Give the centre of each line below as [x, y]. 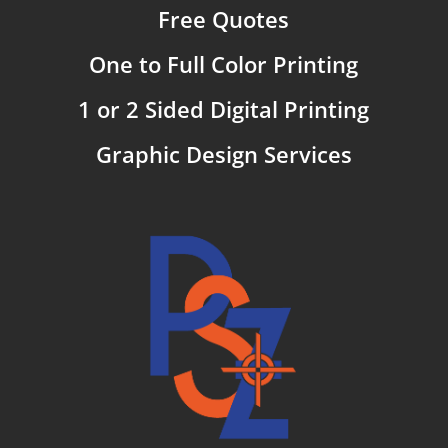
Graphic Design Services [223, 153]
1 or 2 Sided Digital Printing [224, 108]
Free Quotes [224, 18]
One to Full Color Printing [224, 63]
